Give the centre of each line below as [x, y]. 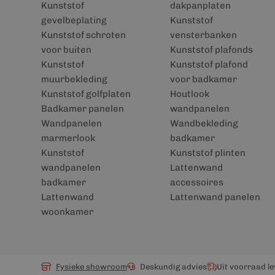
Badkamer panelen [83, 109]
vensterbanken [203, 35]
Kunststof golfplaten [86, 94]
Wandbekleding [204, 123]
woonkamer [67, 212]
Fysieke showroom [91, 266]
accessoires [196, 182]
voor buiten [66, 50]
